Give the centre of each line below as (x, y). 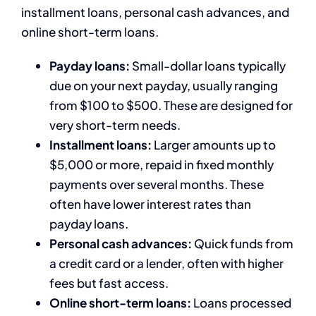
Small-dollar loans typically (208, 66)
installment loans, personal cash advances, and (155, 12)
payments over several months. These (157, 184)
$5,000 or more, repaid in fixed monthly (162, 165)
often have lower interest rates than (150, 204)
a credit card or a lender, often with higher (166, 263)
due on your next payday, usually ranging (164, 86)
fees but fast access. (109, 283)
